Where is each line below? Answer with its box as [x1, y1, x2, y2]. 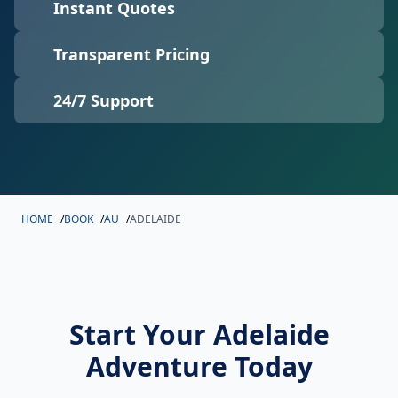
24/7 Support [53, 90, 154, 111]
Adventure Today [85, 348, 313, 385]
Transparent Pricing [53, 44, 210, 65]
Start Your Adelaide [68, 316, 330, 353]
